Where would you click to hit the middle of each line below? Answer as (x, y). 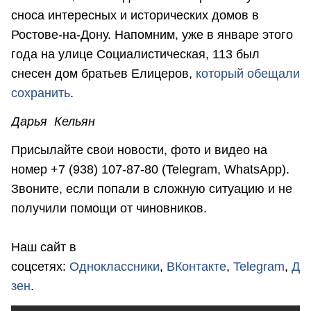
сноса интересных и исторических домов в (135, 15)
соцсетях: (40, 267)
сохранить (41, 93)
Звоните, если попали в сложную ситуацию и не (152, 189)
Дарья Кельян (53, 122)
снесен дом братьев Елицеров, (103, 73)
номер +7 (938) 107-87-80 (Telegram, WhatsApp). (150, 170)
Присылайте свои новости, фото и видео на (139, 150)
